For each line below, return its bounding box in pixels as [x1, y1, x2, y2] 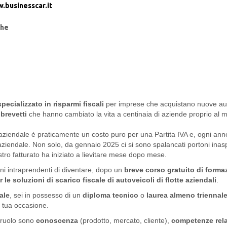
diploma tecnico [83, 191, 138, 200]
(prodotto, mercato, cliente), [78, 216, 169, 225]
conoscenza [36, 216, 78, 225]
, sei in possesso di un [10, 191, 83, 200]
